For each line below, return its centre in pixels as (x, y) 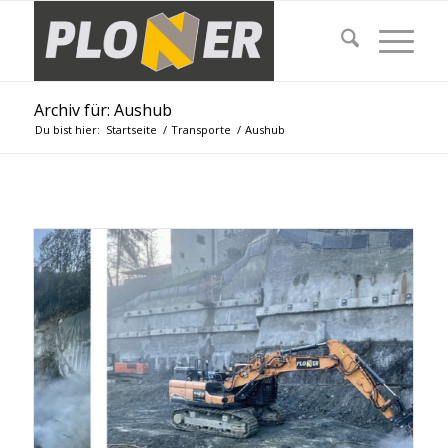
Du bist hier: (67, 129)
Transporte (200, 129)
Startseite (131, 129)
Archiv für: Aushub (102, 110)
